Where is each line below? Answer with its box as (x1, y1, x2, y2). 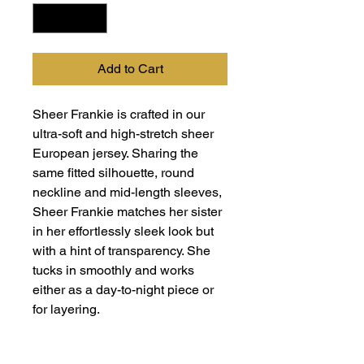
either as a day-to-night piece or (32, 282, 214, 297)
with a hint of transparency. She (32, 243, 210, 258)
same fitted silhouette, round (32, 165, 194, 180)
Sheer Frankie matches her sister (32, 204, 222, 219)
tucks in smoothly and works (32, 262, 194, 278)
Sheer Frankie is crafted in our (32, 106, 205, 122)
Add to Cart (97, 61, 163, 76)
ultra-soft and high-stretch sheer (32, 126, 214, 141)
